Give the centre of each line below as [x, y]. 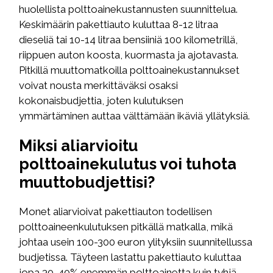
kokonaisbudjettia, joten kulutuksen [101, 100]
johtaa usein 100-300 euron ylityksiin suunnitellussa [136, 242]
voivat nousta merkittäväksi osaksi [99, 85]
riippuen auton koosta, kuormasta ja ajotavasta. [129, 55]
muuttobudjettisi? [87, 182]
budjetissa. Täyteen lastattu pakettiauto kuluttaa [130, 257]
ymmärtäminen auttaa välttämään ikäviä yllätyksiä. [135, 115]
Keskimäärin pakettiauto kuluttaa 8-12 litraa [119, 24]
